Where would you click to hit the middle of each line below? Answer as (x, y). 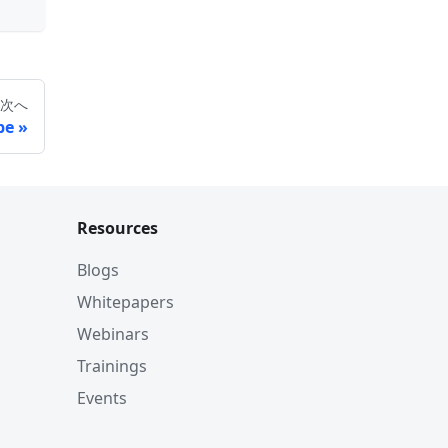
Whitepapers (125, 302)
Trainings (112, 366)
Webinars (113, 334)
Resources (117, 228)
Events (102, 398)
